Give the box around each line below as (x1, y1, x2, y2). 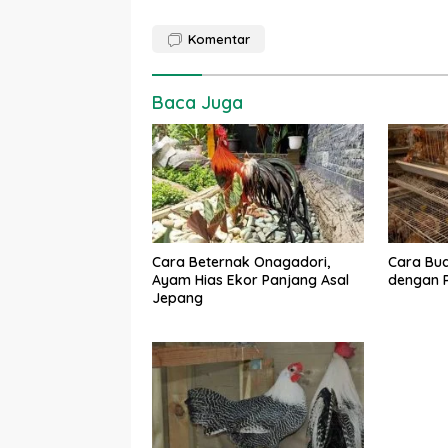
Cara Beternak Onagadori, (152, 252, 330, 271)
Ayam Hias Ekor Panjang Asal (152, 270, 349, 289)
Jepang (152, 288, 203, 307)
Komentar (188, 31, 250, 48)
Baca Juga (152, 91, 243, 115)
